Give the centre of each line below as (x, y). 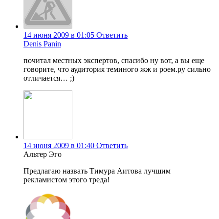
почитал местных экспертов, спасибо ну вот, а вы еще (114, 61)
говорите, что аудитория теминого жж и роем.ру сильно (117, 69)
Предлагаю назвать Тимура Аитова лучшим (97, 171)
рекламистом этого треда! (66, 180)
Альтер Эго (43, 154)
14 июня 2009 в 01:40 (59, 146)
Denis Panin (42, 44)
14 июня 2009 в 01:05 (59, 35)
